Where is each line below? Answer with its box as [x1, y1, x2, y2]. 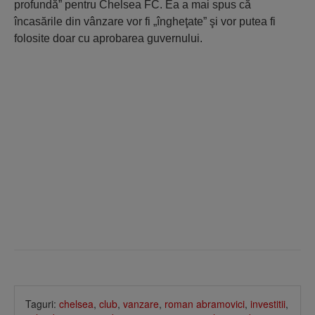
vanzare [123, 296, 159, 311]
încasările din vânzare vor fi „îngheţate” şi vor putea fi [14, 15, 276, 27]
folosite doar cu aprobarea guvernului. [14, 32, 202, 44]
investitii [250, 296, 285, 311]
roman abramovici [165, 296, 245, 311]
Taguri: [25, 296, 59, 311]
